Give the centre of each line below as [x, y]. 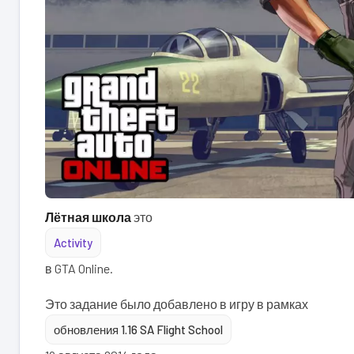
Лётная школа [88, 217]
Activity [73, 242]
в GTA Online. [79, 268]
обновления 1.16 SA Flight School [138, 329]
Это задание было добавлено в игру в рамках [177, 303]
